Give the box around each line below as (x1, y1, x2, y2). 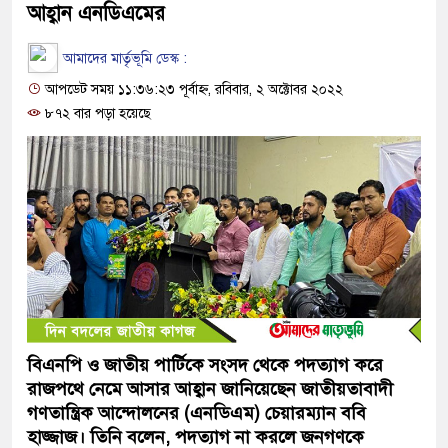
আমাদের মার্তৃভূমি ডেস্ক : (59, 49, 187, 67)
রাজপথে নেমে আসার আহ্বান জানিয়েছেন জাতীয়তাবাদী (27, 378, 393, 401)
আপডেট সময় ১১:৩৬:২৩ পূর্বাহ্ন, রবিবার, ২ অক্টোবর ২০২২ (41, 81, 343, 98)
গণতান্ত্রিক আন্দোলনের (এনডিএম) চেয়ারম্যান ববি (27, 402, 366, 425)
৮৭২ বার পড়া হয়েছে (41, 105, 151, 122)
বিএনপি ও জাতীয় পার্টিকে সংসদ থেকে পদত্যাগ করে (27, 354, 383, 377)
